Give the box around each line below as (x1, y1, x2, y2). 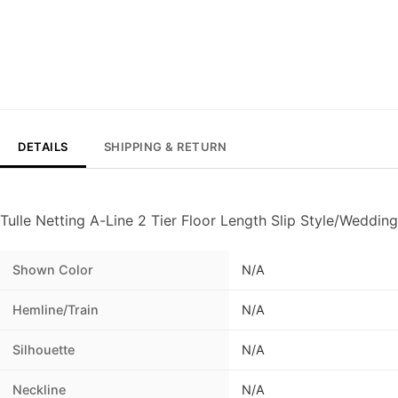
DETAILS (18, 139, 68, 155)
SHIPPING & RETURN (103, 139, 227, 155)
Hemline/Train (12, 302, 99, 318)
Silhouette (12, 342, 75, 358)
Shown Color (12, 262, 93, 278)
